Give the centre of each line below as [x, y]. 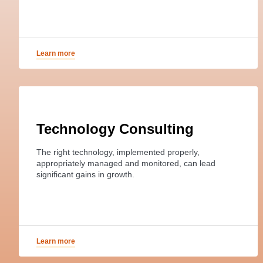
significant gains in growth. [85, 174]
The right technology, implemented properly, [118, 152]
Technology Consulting [115, 129]
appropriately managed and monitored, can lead [126, 163]
